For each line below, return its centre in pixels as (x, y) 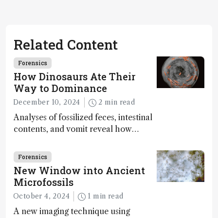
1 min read (108, 196)
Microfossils (44, 182)
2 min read (120, 102)
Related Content (66, 45)
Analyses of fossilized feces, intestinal (83, 118)
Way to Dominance (60, 88)
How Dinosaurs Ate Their (74, 76)
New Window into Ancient (79, 171)
